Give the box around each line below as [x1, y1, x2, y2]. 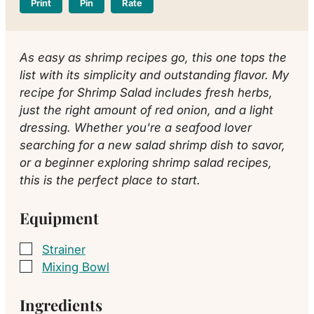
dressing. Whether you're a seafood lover [20, 119, 252, 135]
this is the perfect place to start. [20, 172, 200, 187]
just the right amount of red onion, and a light [20, 102, 273, 117]
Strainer [42, 241, 86, 257]
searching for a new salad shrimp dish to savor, [20, 137, 285, 152]
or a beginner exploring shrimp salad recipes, [20, 154, 272, 170]
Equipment [20, 207, 99, 228]
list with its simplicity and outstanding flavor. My [20, 67, 289, 82]
